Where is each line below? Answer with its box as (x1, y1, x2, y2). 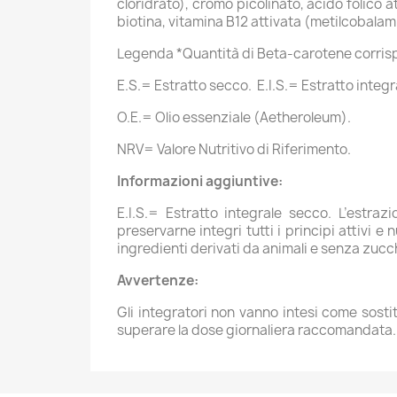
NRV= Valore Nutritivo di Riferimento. (117, 139, 351, 159)
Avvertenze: (117, 270, 198, 290)
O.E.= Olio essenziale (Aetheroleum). (117, 107, 351, 127)
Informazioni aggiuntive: (117, 171, 283, 191)
